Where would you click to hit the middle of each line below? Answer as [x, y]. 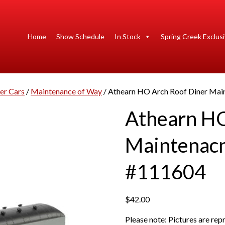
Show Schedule [80, 36]
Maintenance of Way [66, 91]
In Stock [127, 36]
